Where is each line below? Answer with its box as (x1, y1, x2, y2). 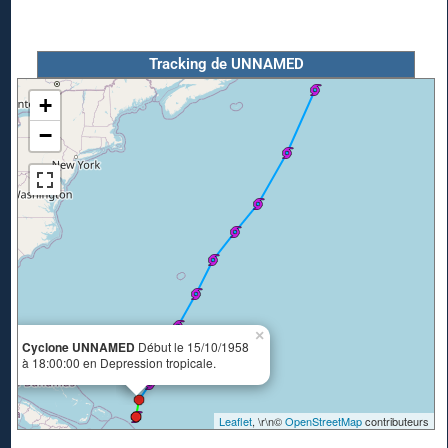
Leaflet (219, 413, 252, 430)
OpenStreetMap (285, 413, 362, 430)
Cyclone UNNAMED (22, 338, 135, 357)
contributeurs (362, 413, 429, 430)
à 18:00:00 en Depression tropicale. (22, 354, 216, 372)
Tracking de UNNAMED (148, 55, 304, 74)
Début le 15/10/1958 (135, 338, 249, 356)
